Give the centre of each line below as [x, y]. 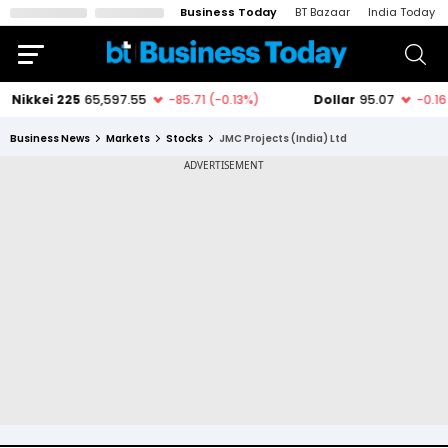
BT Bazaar [322, 12]
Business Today [228, 12]
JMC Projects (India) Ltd [283, 138]
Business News [50, 138]
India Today [401, 12]
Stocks [184, 138]
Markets [128, 138]
